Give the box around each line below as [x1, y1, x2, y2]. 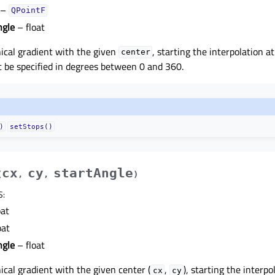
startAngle [53, 166, 133, 181]
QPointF [10, 6, 45, 15]
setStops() [9, 123, 53, 131]
